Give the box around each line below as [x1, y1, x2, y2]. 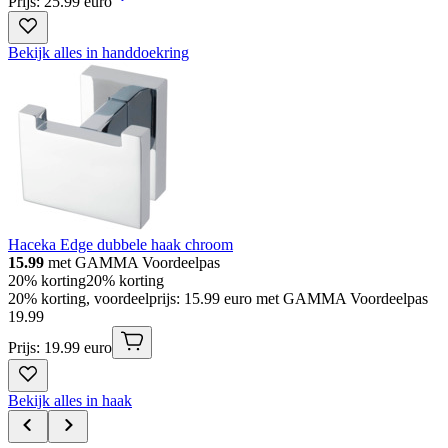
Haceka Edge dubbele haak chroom [8, 236, 233, 254]
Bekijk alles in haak [8, 392, 132, 410]
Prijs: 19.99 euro [8, 339, 112, 357]
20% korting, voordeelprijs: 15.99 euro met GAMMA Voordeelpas [8, 290, 428, 308]
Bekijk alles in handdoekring [8, 44, 189, 62]
